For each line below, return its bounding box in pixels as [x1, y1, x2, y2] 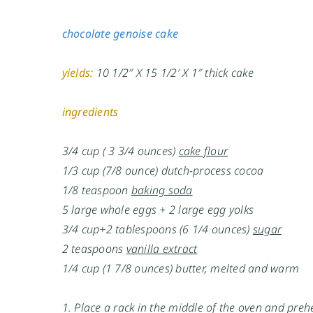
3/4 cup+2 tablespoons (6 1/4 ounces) [61, 221, 253, 237]
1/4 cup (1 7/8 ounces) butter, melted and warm [61, 260, 300, 276]
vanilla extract [126, 240, 198, 256]
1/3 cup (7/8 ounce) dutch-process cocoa [61, 162, 264, 178]
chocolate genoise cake [61, 25, 182, 41]
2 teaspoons [61, 240, 126, 256]
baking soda [131, 182, 193, 198]
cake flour [178, 143, 228, 159]
